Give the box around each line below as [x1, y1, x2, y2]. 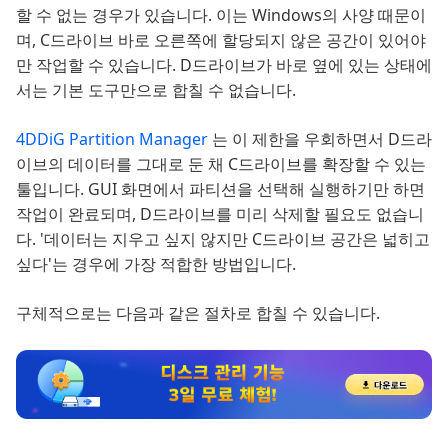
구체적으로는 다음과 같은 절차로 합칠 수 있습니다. [16, 302, 380, 324]
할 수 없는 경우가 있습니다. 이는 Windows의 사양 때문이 [16, 4, 426, 26]
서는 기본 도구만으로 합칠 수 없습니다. [16, 79, 296, 101]
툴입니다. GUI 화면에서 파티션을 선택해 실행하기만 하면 [16, 178, 425, 200]
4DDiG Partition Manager [16, 128, 212, 150]
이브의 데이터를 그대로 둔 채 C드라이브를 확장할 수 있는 [16, 153, 426, 175]
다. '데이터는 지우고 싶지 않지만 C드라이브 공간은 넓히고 [16, 228, 430, 250]
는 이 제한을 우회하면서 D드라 [212, 128, 432, 150]
